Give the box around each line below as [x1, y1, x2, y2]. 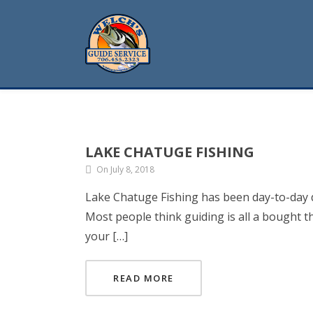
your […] [85, 228, 128, 244]
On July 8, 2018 [96, 163, 154, 175]
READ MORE [113, 272, 174, 284]
